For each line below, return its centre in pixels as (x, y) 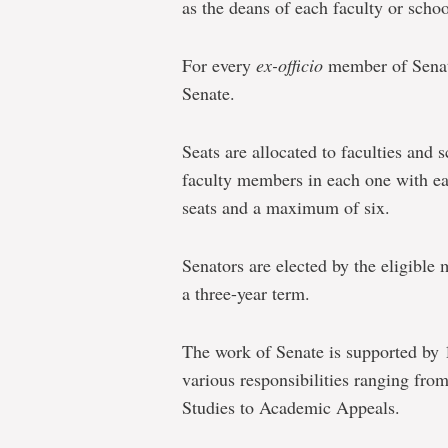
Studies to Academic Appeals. (291, 407)
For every (219, 65)
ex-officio (289, 65)
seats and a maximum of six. (286, 207)
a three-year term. (246, 293)
